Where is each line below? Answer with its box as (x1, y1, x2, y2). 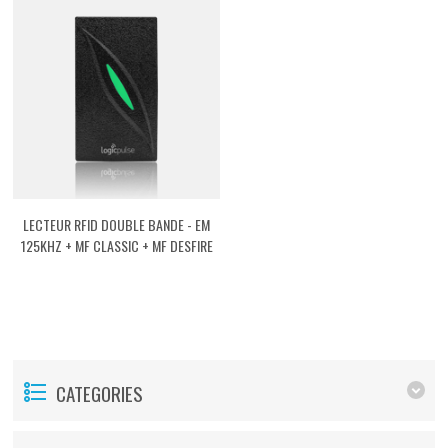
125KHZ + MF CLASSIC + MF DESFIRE (20, 235, 213, 257)
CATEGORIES (56, 378, 144, 407)
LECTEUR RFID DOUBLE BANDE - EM (23, 214, 211, 236)
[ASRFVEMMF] (80, 256, 154, 278)
